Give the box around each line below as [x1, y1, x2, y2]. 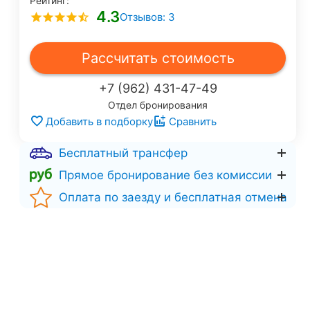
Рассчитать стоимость [81, 50, 235, 66]
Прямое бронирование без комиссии [59, 167, 272, 182]
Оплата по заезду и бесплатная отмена [59, 190, 287, 204]
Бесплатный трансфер [59, 145, 188, 160]
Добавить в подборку [46, 114, 153, 128]
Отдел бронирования [108, 99, 208, 111]
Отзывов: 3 [120, 10, 175, 24]
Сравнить [169, 114, 217, 128]
